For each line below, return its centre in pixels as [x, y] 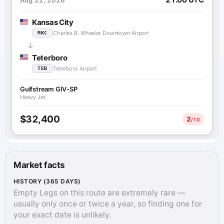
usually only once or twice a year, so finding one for [108, 204]
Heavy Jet [33, 97]
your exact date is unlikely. [62, 215]
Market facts [39, 165]
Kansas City [53, 22]
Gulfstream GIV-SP [49, 89]
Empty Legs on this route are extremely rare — [99, 193]
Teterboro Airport [75, 68]
